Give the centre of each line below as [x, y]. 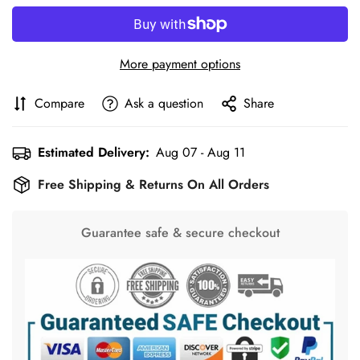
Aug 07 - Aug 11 [200, 153]
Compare [59, 104]
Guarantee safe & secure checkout [180, 233]
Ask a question [164, 104]
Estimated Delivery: [94, 153]
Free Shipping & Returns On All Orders [153, 185]
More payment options [180, 64]
